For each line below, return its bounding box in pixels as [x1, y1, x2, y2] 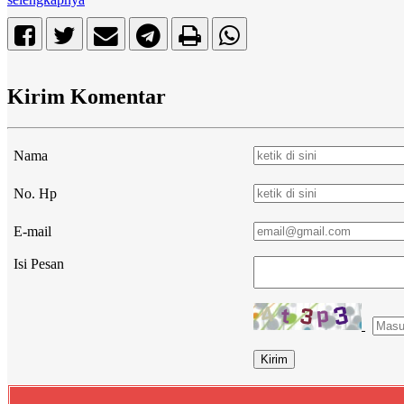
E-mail [14, 224, 51, 240]
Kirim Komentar [7, 85, 166, 109]
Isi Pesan [14, 256, 64, 272]
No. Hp [14, 186, 57, 202]
